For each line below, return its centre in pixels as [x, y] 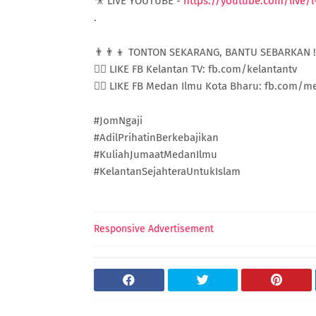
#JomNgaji [118, 121]
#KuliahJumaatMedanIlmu [156, 155]
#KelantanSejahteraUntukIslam [167, 172]
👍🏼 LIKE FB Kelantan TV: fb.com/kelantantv [195, 69]
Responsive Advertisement [154, 229]
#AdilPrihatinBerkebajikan [156, 138]
